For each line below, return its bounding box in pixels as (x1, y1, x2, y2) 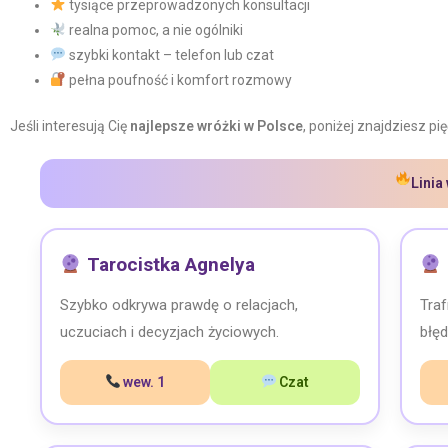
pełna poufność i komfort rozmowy (65, 72, 292, 88)
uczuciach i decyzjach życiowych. (60, 323, 279, 341)
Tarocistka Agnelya (81, 253, 255, 276)
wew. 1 (120, 374, 166, 390)
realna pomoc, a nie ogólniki (65, 22, 243, 38)
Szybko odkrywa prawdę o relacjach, (60, 296, 298, 314)
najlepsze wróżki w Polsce (130, 118, 303, 134)
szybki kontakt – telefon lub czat (65, 47, 274, 63)
